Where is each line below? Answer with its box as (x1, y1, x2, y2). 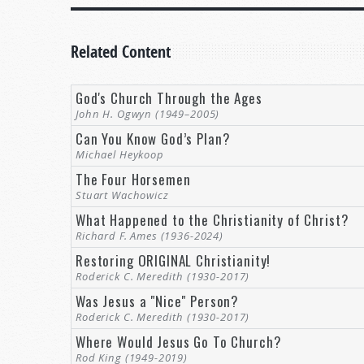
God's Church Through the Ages (76, 87, 262, 108)
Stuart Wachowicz (76, 187, 169, 202)
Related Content (71, 40, 171, 63)
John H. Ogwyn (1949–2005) (76, 106, 220, 121)
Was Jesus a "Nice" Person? (76, 290, 240, 311)
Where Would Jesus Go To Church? (76, 331, 282, 352)
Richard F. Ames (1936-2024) (76, 227, 223, 243)
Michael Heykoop (76, 146, 164, 162)
